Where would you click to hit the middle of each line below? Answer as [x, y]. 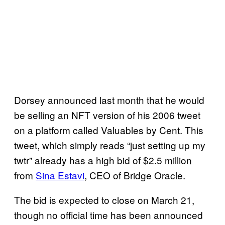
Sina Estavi [60, 175]
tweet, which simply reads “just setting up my [110, 145]
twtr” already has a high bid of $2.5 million [103, 160]
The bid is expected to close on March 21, [104, 200]
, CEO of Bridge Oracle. [136, 175]
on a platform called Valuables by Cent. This [109, 130]
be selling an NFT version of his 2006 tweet [107, 115]
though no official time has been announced [108, 215]
